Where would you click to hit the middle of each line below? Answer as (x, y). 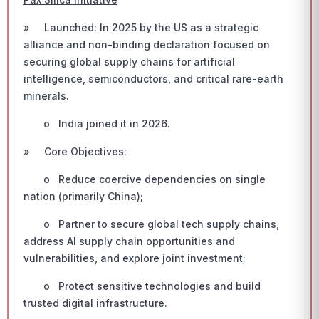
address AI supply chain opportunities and (129, 241)
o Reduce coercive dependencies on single (145, 179)
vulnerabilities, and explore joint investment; (135, 258)
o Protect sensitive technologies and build (142, 286)
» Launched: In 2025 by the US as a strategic (141, 27)
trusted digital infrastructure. (95, 303)
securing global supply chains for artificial (129, 62)
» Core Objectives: (77, 151)
